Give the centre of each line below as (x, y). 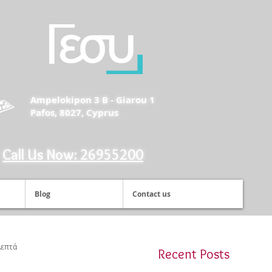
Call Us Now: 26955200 (73, 155)
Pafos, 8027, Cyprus (74, 113)
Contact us (151, 194)
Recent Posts (194, 254)
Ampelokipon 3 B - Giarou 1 (93, 100)
